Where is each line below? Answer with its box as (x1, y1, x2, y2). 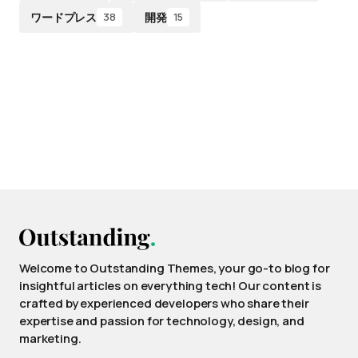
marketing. (19, 330, 82, 347)
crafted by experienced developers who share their (19, 295, 309, 312)
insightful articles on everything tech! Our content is (19, 277, 321, 294)
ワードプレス (30, 9, 97, 25)
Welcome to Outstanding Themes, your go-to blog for (19, 260, 330, 276)
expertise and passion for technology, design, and (19, 312, 304, 329)
